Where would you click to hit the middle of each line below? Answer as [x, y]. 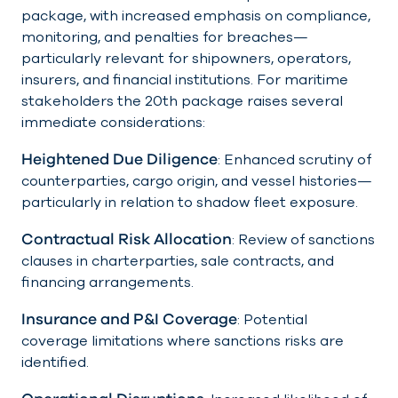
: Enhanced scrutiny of [295, 160]
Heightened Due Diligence [119, 159]
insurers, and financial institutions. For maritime [185, 80]
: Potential [272, 320]
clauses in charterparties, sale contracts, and [178, 262]
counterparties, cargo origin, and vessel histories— [197, 182]
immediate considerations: [113, 123]
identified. [55, 363]
